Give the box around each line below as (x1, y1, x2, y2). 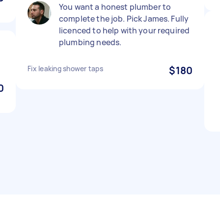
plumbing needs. (59, 37, 122, 48)
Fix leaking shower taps (27, 64, 103, 73)
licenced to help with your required (59, 25, 190, 36)
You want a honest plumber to (59, 1, 171, 12)
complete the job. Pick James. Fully (59, 13, 189, 24)
